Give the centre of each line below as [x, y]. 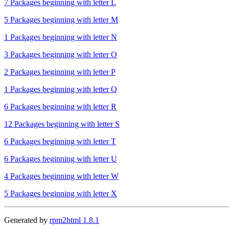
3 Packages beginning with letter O [61, 54]
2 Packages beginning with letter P [60, 72]
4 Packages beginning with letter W [61, 176]
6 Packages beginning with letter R [60, 106]
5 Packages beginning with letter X [61, 193]
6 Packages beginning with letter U [61, 158]
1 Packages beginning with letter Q [61, 89]
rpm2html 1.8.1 [74, 220]
